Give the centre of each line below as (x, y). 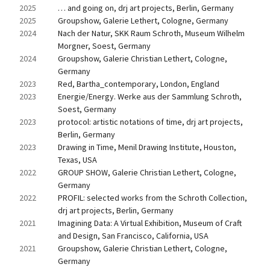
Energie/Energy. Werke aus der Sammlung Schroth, (150, 96)
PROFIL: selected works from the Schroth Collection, (152, 198)
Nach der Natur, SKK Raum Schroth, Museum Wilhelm (151, 33)
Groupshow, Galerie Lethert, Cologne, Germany (143, 20)
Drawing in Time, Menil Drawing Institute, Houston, (147, 147)
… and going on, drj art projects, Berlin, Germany (146, 8)
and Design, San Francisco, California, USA (133, 236)
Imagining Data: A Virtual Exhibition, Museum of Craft (150, 223)
